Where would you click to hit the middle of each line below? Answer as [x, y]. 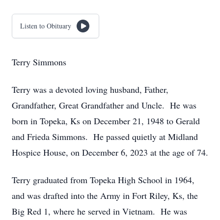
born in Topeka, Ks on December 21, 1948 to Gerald [106, 121]
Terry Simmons [39, 62]
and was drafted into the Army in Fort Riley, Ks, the [105, 195]
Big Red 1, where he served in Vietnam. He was [99, 211]
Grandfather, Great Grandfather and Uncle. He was [104, 105]
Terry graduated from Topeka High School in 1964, [103, 180]
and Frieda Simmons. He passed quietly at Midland [105, 137]
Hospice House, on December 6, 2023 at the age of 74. [110, 152]
